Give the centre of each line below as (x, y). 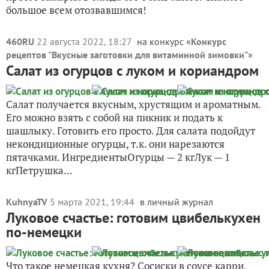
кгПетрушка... (39, 170)
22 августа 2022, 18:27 (85, 41)
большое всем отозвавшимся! (76, 10)
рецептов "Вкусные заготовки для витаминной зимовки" (127, 55)
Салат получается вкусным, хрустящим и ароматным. (133, 104)
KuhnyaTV (27, 202)
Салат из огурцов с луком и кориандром (132, 71)
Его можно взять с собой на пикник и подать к (114, 117)
